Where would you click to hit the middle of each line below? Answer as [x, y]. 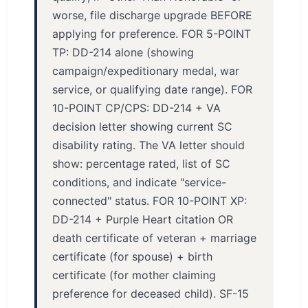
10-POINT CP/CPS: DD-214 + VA [136, 108]
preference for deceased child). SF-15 [151, 294]
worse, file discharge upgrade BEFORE [152, 15]
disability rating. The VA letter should [148, 145]
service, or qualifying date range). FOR [152, 89]
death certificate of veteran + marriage [154, 238]
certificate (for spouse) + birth [132, 256]
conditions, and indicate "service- [139, 182]
